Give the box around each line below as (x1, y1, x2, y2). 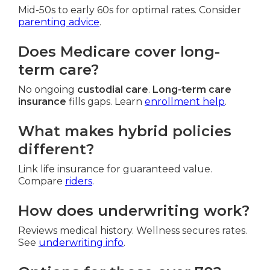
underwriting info (39, 237, 124, 249)
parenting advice (18, 16, 99, 28)
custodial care (77, 84, 148, 96)
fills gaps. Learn (66, 96, 145, 108)
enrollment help (145, 96, 225, 108)
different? (18, 140, 94, 159)
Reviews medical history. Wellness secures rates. (18, 225, 247, 237)
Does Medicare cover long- (18, 43, 220, 61)
